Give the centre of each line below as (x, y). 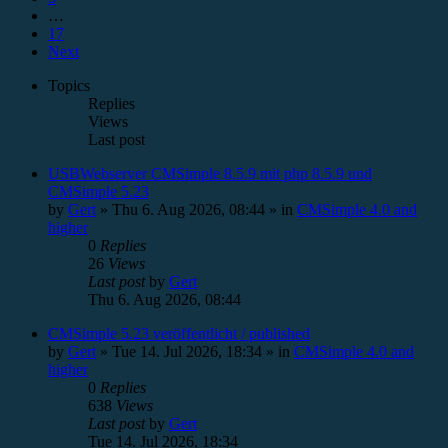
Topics (69, 85)
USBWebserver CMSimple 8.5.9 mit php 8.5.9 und (210, 173)
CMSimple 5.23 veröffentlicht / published (179, 333)
